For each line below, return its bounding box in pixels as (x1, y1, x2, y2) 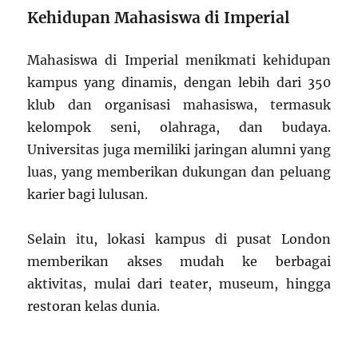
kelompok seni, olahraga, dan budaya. (27, 118, 331, 135)
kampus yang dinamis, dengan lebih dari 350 (27, 74, 331, 90)
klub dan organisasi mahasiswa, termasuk (27, 96, 331, 113)
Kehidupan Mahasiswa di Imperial (27, 7, 290, 27)
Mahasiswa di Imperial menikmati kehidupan (27, 51, 331, 68)
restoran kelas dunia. (27, 297, 161, 314)
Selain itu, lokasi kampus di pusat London (27, 230, 331, 247)
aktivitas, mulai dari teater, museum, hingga (27, 275, 331, 292)
